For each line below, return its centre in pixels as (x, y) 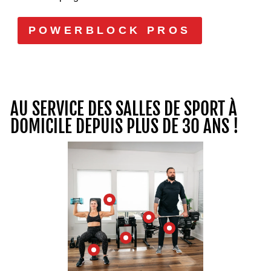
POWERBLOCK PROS (109, 31)
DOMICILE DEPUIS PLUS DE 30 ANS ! (125, 126)
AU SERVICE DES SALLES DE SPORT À (124, 109)
